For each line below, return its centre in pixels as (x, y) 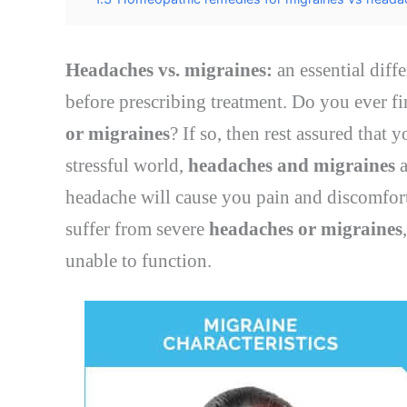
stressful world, (127, 166)
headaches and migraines (292, 166)
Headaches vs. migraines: (169, 70)
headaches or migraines (306, 229)
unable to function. (139, 261)
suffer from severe (137, 229)
